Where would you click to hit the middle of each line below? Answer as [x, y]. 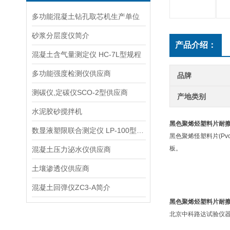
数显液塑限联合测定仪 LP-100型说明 [140, 130]
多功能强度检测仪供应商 [71, 73]
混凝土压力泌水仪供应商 [71, 149]
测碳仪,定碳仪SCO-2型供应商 [80, 92]
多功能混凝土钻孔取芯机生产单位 [86, 16]
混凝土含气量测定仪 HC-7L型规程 [87, 54]
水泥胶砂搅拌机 [57, 111]
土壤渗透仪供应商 [61, 168]
